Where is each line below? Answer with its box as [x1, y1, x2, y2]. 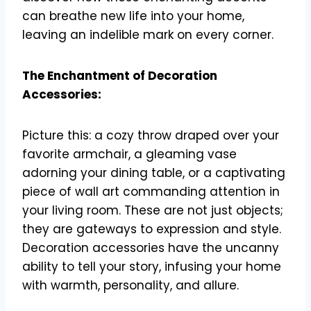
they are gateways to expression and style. [22, 220, 281, 237]
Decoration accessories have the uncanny [22, 239, 279, 256]
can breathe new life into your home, [22, 7, 244, 24]
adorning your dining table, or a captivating [22, 164, 285, 181]
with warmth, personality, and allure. [22, 276, 239, 294]
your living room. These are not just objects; [22, 201, 283, 219]
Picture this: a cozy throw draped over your [22, 126, 279, 144]
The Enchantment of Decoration [22, 67, 217, 84]
